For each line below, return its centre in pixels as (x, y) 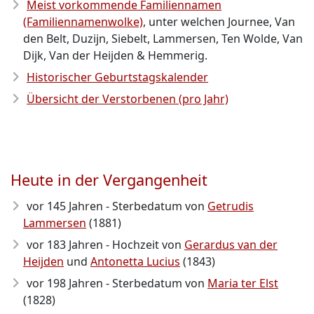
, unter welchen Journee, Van (219, 22)
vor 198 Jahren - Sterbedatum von (117, 283)
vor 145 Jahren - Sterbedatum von (117, 206)
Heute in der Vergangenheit (109, 180)
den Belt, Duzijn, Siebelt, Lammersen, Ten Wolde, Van (163, 39)
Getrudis (231, 206)
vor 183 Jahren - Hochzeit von (105, 245)
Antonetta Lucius (135, 261)
